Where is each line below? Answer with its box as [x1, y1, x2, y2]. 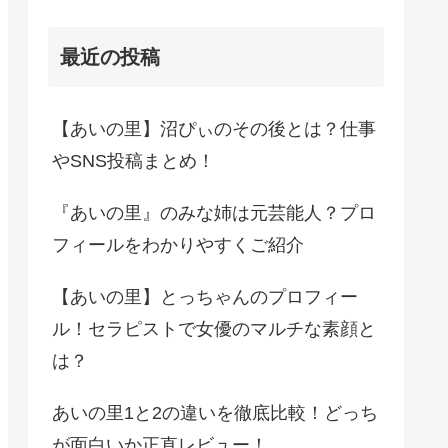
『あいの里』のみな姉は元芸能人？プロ [52, 203, 376, 224]
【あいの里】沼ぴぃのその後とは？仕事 [52, 119, 376, 140]
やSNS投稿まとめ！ [52, 151, 215, 172]
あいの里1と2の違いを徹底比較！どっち [52, 403, 378, 424]
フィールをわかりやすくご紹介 [52, 235, 304, 256]
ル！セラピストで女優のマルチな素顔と [52, 319, 376, 340]
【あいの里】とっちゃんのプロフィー [52, 287, 358, 308]
